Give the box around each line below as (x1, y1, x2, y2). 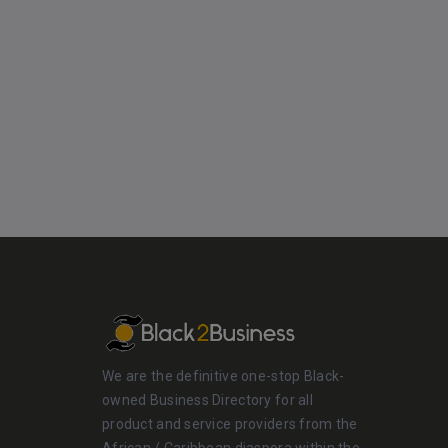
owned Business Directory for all (102, 392, 313, 409)
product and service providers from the (102, 416, 358, 433)
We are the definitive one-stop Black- (102, 368, 345, 385)
